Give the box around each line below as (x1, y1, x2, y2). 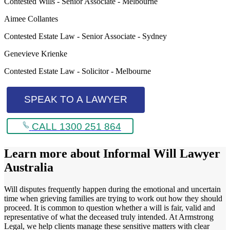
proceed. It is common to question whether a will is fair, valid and (4, 203, 215, 212)
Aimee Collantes (4, 14, 58, 23)
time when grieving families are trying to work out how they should (4, 194, 222, 203)
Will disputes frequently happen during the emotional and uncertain (4, 184, 221, 194)
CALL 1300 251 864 (31, 121, 121, 132)
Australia (4, 161, 53, 174)
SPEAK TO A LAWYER (24, 94, 127, 105)
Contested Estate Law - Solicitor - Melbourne (4, 66, 151, 75)
